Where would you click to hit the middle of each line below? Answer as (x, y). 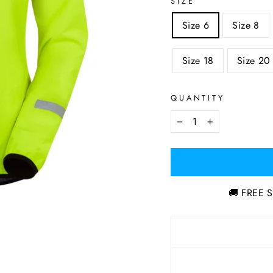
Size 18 (198, 61)
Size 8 (246, 25)
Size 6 (196, 25)
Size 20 (253, 61)
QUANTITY (198, 98)
